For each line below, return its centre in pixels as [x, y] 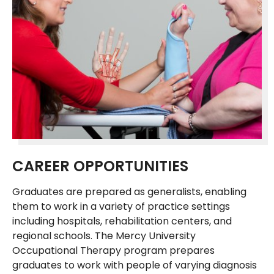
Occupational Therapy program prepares [113, 250]
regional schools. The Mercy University [104, 235]
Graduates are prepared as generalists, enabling [129, 191]
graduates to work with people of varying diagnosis [135, 265]
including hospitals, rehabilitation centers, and [122, 221]
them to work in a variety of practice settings [121, 206]
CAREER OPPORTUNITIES [100, 166]
